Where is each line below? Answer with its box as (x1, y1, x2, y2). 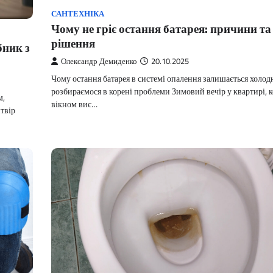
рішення (51, 34, 95, 52)
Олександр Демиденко (61, 55, 137, 68)
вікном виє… (51, 97, 97, 112)
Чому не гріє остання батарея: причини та (51, 19, 271, 38)
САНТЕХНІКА (51, 8, 104, 20)
